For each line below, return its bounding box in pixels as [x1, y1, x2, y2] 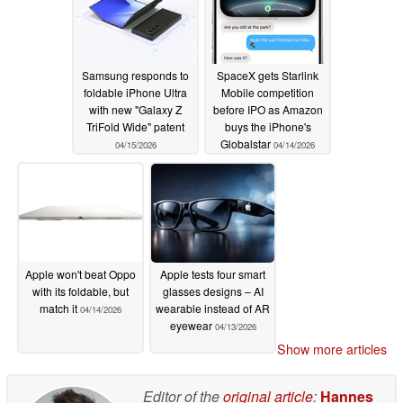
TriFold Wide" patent [86, 118, 184, 134]
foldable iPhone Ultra [84, 84, 187, 100]
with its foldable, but [32, 282, 129, 299]
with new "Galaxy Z [89, 101, 182, 117]
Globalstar [220, 135, 273, 151]
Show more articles [277, 340, 387, 359]
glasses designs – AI [162, 282, 264, 299]
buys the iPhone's [224, 118, 311, 134]
